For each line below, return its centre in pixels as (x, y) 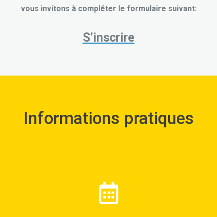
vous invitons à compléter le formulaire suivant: (108, 8)
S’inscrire (108, 37)
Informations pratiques (108, 118)
